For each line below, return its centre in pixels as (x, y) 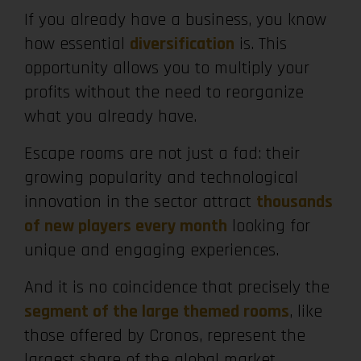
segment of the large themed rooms (157, 312)
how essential (77, 44)
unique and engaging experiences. (151, 251)
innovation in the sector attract (140, 202)
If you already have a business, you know (175, 20)
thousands (295, 202)
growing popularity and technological (161, 178)
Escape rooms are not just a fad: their (162, 154)
